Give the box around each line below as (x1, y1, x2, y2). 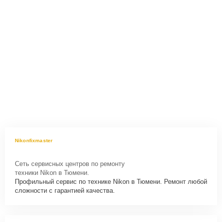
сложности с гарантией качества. (15, 186, 115, 194)
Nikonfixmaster (15, 137, 53, 143)
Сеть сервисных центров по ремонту (15, 160, 125, 167)
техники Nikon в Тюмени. (15, 168, 89, 176)
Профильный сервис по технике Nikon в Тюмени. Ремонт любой (15, 177, 207, 185)
